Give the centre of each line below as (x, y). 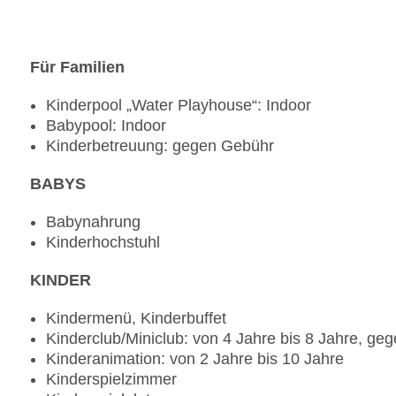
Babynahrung (93, 222)
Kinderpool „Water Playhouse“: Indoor (179, 106)
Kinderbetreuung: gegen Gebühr (160, 146)
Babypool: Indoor (106, 126)
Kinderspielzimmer (111, 380)
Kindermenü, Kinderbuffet (136, 319)
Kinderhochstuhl (103, 243)
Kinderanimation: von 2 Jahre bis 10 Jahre (195, 359)
